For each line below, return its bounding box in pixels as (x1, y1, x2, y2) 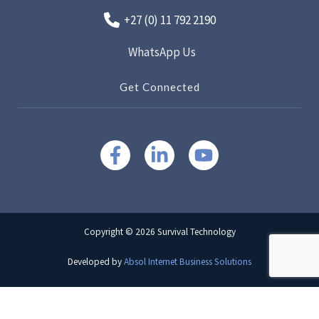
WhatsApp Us (127, 43, 196, 60)
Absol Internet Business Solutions (124, 256, 251, 268)
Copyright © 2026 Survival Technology (83, 226, 236, 238)
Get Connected (119, 80, 200, 93)
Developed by (68, 256, 124, 268)
